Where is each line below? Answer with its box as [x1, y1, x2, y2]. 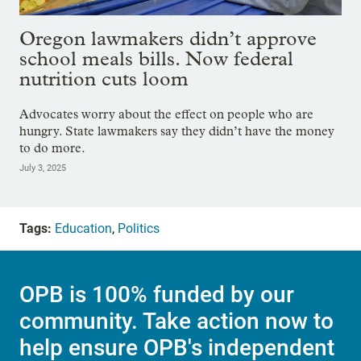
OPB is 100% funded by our [19, 281, 294, 309]
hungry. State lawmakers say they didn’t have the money [19, 122, 334, 139]
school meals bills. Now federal [19, 47, 293, 71]
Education [55, 220, 112, 236]
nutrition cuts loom [19, 67, 189, 91]
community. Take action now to [19, 308, 334, 335]
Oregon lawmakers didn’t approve [19, 27, 317, 51]
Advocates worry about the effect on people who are [19, 106, 313, 122]
